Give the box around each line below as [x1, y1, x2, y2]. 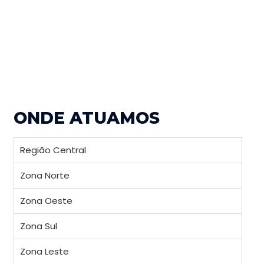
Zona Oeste [20, 194, 72, 207]
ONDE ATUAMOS [14, 108, 160, 128]
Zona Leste [20, 245, 69, 258]
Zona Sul [20, 220, 57, 233]
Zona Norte [20, 169, 70, 182]
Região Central [20, 144, 86, 157]
